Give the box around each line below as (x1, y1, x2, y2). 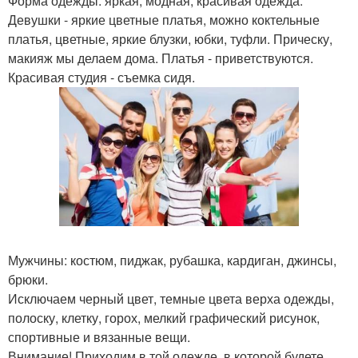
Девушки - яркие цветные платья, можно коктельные (8, 10, 320, 29)
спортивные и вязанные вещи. (8, 328, 190, 346)
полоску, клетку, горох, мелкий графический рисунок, (8, 308, 320, 327)
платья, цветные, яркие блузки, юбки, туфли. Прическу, (8, 30, 332, 48)
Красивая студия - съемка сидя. (8, 68, 195, 86)
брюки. (8, 270, 48, 288)
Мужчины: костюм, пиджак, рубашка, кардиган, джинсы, (8, 251, 336, 269)
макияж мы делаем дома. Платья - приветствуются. (8, 49, 313, 67)
